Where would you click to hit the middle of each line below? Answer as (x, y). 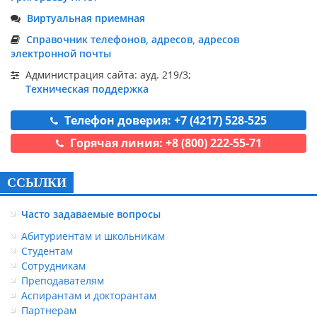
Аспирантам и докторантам (89, 295)
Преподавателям (63, 280)
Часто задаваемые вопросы (91, 214)
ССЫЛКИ (37, 182)
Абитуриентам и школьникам (93, 236)
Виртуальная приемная (86, 18)
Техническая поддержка (87, 89)
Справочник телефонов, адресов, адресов (133, 40)
